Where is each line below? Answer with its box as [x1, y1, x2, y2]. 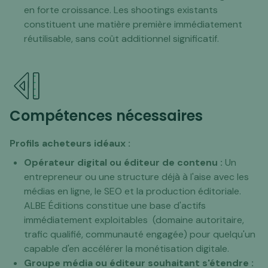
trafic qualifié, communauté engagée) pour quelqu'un [24, 228, 255, 241]
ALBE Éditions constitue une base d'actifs [24, 199, 206, 212]
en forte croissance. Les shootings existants [24, 4, 218, 17]
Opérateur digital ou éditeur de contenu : [24, 156, 225, 169]
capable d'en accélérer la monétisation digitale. [24, 242, 229, 255]
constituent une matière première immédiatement [24, 18, 242, 31]
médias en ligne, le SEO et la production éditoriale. [24, 185, 241, 198]
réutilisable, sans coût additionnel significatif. [24, 32, 219, 45]
